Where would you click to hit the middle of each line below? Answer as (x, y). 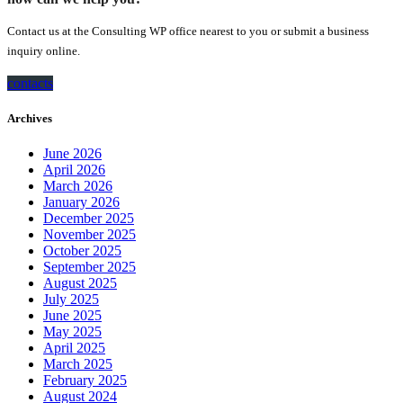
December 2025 (89, 219)
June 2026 (72, 154)
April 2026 (74, 170)
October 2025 (82, 251)
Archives (30, 119)
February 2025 (85, 381)
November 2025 (90, 235)
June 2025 (72, 316)
